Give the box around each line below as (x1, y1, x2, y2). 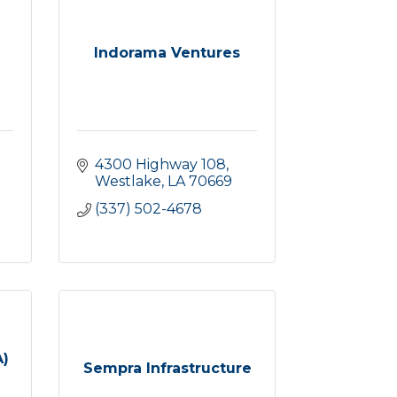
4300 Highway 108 (95, 156, 226, 173)
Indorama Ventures (94, 44, 240, 61)
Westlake (95, 173, 161, 190)
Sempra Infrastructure (82, 360, 252, 377)
